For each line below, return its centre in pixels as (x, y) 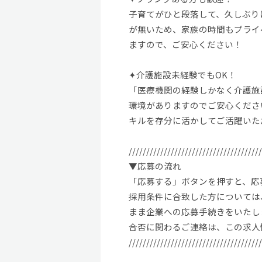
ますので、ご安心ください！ (185, 44)
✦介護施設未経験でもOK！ (182, 74)
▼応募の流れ (155, 166)
